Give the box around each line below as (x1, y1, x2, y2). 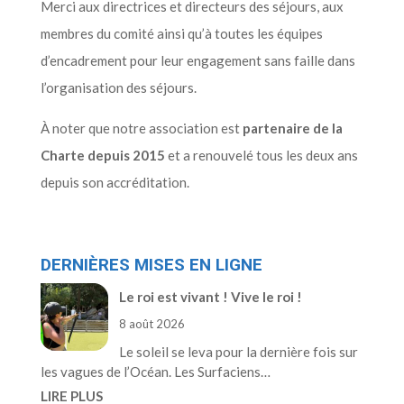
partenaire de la (242, 120, 343, 136)
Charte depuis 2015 (40, 147, 165, 163)
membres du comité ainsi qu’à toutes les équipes (40, 25, 323, 41)
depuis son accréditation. (40, 174, 189, 190)
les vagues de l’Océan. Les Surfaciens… (40, 363, 271, 380)
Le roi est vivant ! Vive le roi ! (118, 289, 302, 305)
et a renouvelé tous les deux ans (164, 147, 358, 163)
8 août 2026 (118, 317, 185, 331)
